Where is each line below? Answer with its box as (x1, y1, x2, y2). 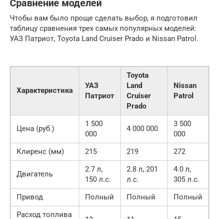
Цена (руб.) (17, 124, 54, 133)
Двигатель (17, 170, 53, 179)
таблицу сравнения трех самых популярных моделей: (10, 24, 197, 33)
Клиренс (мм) (17, 147, 64, 156)
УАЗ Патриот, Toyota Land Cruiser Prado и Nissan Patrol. (10, 34, 198, 44)
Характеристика (17, 86, 73, 95)
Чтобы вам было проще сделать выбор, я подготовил (10, 14, 197, 23)
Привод (17, 193, 43, 202)
